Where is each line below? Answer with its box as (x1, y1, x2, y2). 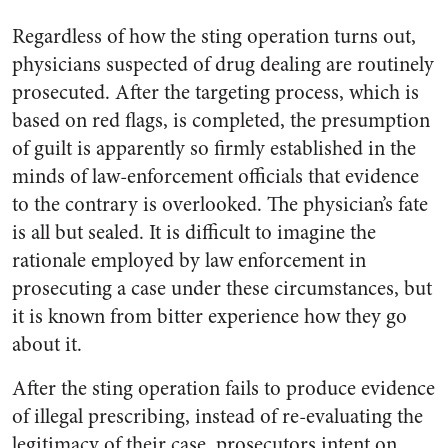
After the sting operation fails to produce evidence (12, 374, 435, 403)
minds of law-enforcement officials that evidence (12, 162, 419, 191)
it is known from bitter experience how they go (12, 302, 407, 331)
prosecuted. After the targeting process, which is (12, 78, 419, 107)
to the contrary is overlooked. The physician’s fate (12, 190, 428, 219)
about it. (12, 330, 82, 359)
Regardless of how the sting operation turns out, (12, 22, 416, 51)
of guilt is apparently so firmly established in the (12, 134, 416, 163)
